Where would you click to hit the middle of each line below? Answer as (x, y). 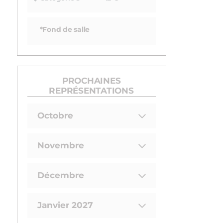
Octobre (55, 116)
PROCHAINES (91, 81)
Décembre (60, 176)
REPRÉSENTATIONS (91, 91)
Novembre (60, 146)
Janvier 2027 (65, 206)
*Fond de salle (64, 30)
